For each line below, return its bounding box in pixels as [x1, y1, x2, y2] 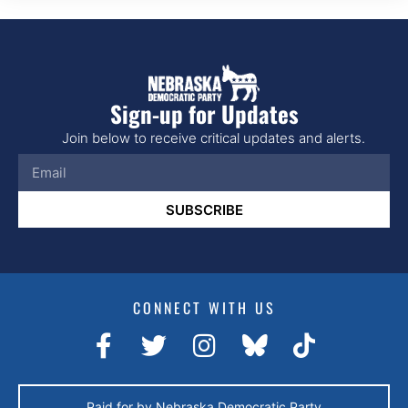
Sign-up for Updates [109, 96, 299, 130]
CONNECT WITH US [132, 297, 276, 320]
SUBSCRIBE [165, 200, 243, 219]
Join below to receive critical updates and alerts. [61, 128, 365, 147]
